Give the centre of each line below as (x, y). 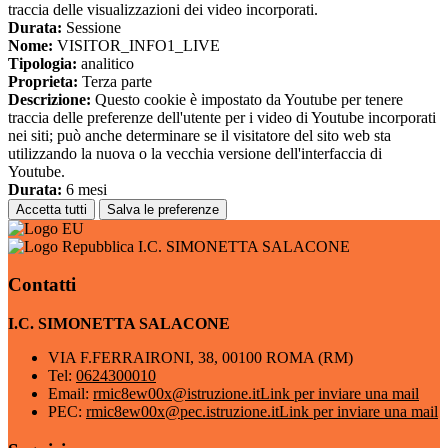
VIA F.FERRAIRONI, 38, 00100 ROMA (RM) (200, 358)
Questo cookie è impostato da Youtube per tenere (247, 99)
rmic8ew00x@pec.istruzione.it (182, 412)
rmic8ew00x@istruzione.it (176, 394)
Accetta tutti (51, 209)
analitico (105, 63)
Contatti (42, 285)
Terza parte (115, 81)
